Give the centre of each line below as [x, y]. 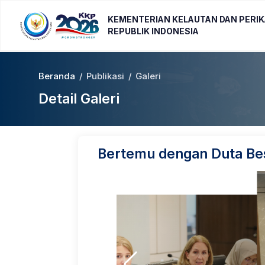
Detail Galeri [79, 98]
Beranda [57, 76]
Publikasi [105, 76]
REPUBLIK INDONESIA [153, 31]
